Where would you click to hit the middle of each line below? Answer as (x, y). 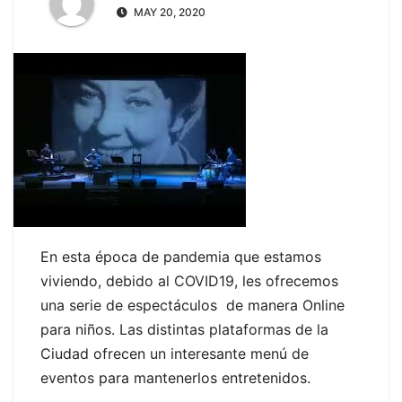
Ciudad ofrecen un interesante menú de (175, 354)
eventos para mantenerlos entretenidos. (175, 378)
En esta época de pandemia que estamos (181, 257)
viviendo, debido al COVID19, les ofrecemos (189, 281)
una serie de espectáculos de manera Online (192, 306)
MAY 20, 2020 (168, 13)
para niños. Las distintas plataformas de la (184, 330)
